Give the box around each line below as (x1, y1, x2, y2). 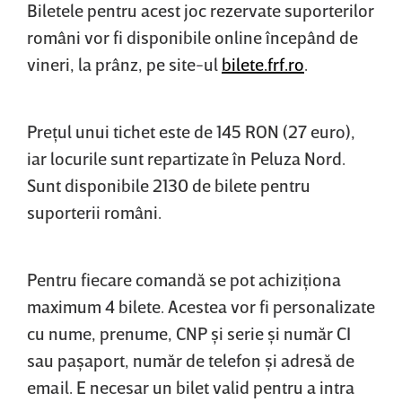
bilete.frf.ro (222, 52, 304, 74)
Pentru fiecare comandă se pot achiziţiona (27, 267, 341, 290)
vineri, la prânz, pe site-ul (27, 52, 222, 74)
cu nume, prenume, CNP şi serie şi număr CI (27, 321, 351, 344)
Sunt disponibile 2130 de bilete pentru (27, 173, 310, 196)
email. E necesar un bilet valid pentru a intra (27, 375, 354, 398)
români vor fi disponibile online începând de (27, 25, 358, 48)
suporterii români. (27, 200, 162, 223)
